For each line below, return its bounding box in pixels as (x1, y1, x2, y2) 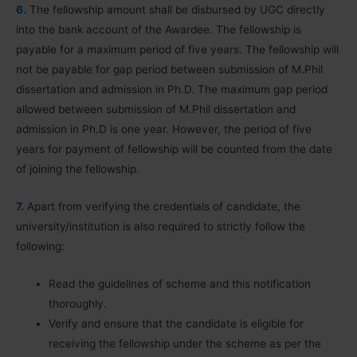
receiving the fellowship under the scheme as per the (49, 336, 322, 350)
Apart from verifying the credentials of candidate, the (24, 199, 300, 213)
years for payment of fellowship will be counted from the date (16, 142, 332, 155)
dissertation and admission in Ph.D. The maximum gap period (16, 82, 328, 96)
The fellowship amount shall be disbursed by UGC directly (26, 2, 325, 16)
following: (16, 239, 65, 253)
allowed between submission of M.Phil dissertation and (16, 102, 296, 116)
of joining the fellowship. (16, 162, 139, 175)
